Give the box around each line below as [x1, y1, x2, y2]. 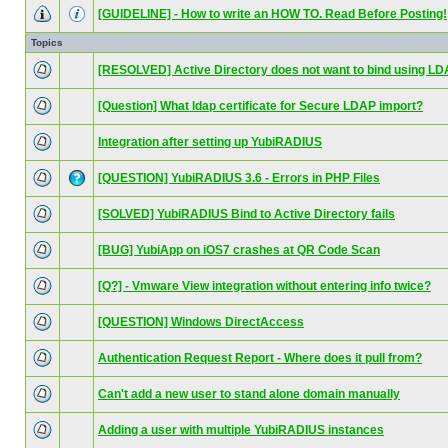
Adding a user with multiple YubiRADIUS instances [98, 423, 384, 437]
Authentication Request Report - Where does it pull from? [98, 351, 422, 365]
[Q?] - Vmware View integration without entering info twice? [98, 279, 431, 293]
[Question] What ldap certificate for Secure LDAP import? [98, 99, 423, 113]
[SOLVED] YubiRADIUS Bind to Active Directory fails [98, 207, 395, 221]
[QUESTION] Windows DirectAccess [98, 315, 304, 329]
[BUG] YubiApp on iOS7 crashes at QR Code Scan [98, 243, 380, 257]
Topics [31, 37, 63, 48]
